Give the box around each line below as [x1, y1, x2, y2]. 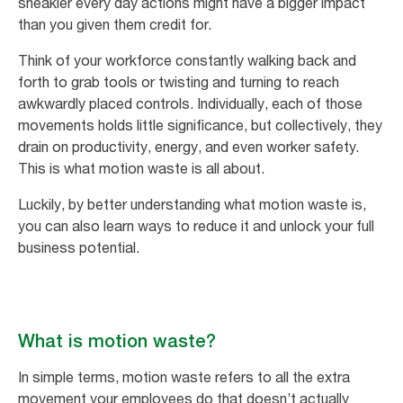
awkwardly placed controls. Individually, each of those [18, 94, 363, 113]
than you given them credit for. [18, 15, 215, 34]
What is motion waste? [18, 330, 216, 353]
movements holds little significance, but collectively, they [18, 116, 382, 135]
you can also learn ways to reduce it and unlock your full [18, 217, 374, 236]
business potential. [18, 238, 139, 257]
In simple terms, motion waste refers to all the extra [18, 368, 350, 387]
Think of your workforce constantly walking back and [18, 51, 356, 70]
